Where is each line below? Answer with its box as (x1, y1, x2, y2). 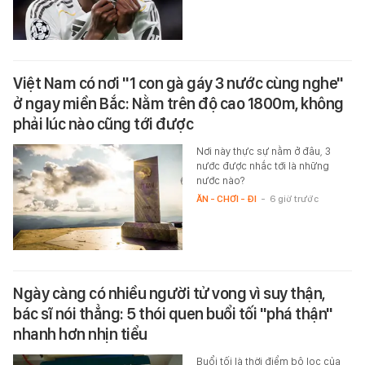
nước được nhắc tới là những (196, 160, 329, 173)
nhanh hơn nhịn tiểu (13, 324, 147, 345)
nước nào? (196, 174, 244, 187)
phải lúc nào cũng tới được (13, 114, 193, 134)
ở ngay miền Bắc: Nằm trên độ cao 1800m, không (13, 94, 344, 114)
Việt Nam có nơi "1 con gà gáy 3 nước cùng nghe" (13, 73, 344, 94)
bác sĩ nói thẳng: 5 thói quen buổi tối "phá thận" (13, 304, 333, 324)
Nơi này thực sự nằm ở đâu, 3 (196, 145, 331, 158)
